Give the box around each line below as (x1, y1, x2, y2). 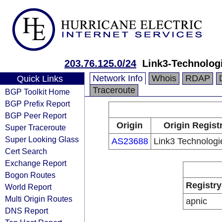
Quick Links (16, 74, 63, 84)
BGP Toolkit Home (5, 87, 70, 96)
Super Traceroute (5, 123, 66, 132)
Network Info (93, 73, 143, 83)
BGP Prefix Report (5, 99, 70, 108)
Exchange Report (5, 159, 66, 167)
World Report (5, 182, 52, 191)
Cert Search (5, 147, 47, 156)
